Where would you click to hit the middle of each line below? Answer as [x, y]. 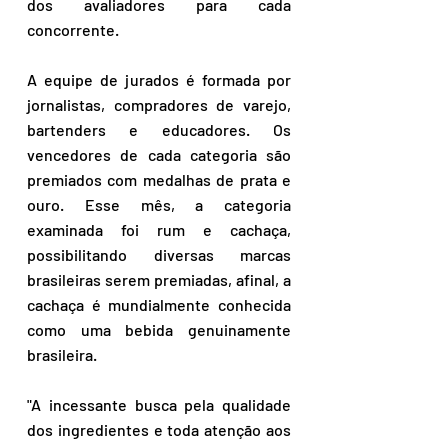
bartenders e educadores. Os [159, 129]
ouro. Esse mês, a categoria [159, 204]
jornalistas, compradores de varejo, [159, 104]
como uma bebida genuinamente [159, 329]
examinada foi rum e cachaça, [159, 229]
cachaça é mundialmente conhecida [159, 304]
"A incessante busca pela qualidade [159, 404]
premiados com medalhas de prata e [159, 179]
